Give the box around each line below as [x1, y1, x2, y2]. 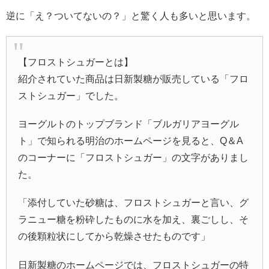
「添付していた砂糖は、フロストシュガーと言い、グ [18, 198, 249, 208]
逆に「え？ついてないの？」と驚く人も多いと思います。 [6, 10, 256, 21]
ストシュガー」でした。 [18, 91, 124, 101]
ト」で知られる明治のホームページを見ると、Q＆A [18, 136, 244, 147]
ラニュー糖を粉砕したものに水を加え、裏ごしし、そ [18, 214, 249, 225]
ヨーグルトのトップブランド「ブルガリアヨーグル [18, 119, 240, 130]
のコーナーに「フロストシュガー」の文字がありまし [18, 153, 249, 163]
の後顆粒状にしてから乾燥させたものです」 [18, 231, 211, 242]
